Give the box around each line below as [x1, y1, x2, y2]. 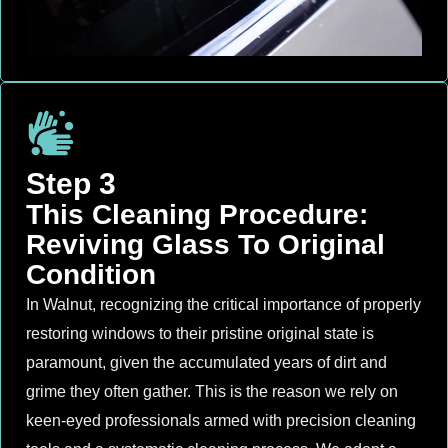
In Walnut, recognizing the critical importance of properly [26, 296, 421, 314]
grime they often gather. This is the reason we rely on [26, 383, 398, 401]
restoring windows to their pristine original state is [26, 325, 374, 343]
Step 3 [26, 167, 116, 201]
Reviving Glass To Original [26, 229, 385, 261]
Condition [26, 259, 156, 291]
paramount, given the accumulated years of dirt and [26, 354, 387, 372]
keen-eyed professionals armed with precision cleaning [26, 412, 416, 430]
